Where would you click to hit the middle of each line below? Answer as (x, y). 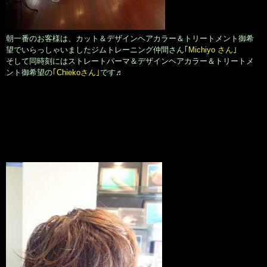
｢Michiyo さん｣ (211, 50)
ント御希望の (29, 73)
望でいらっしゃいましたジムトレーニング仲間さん (95, 50)
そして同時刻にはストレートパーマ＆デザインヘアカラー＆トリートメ (130, 61)
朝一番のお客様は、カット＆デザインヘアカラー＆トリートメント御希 (130, 39)
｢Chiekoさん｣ (76, 73)
